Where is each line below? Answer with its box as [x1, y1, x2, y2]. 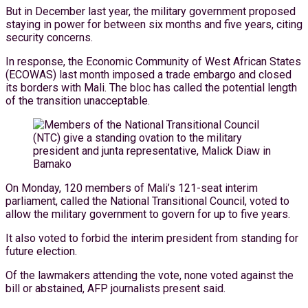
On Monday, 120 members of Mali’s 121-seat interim [5, 181, 258, 195]
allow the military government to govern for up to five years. [5, 207, 290, 221]
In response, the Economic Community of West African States [5, 54, 301, 68]
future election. [5, 244, 77, 258]
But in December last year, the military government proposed [5, 4, 296, 18]
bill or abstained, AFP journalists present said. [5, 281, 225, 295]
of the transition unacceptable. [5, 93, 150, 107]
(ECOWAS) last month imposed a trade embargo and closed [5, 67, 291, 81]
